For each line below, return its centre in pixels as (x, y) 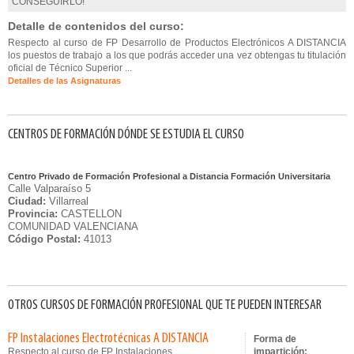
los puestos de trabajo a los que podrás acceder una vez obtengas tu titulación (177, 55)
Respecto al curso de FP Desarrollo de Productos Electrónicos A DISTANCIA (177, 43)
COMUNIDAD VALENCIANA (73, 226)
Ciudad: (27, 201)
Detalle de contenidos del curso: (96, 26)
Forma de (275, 339)
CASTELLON (90, 214)
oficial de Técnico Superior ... (70, 68)
